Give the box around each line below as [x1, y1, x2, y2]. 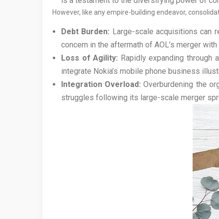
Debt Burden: [61, 27, 110, 37]
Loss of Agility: [61, 53, 118, 63]
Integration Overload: [61, 80, 141, 89]
